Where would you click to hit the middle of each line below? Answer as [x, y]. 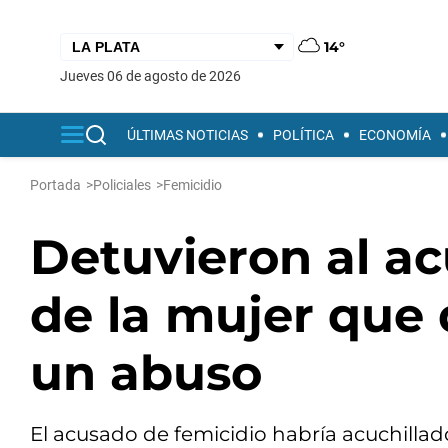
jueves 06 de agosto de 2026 [154, 75]
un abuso [146, 373]
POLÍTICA [303, 135]
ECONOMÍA [395, 135]
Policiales [122, 185]
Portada [55, 185]
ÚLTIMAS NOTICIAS [187, 135]
